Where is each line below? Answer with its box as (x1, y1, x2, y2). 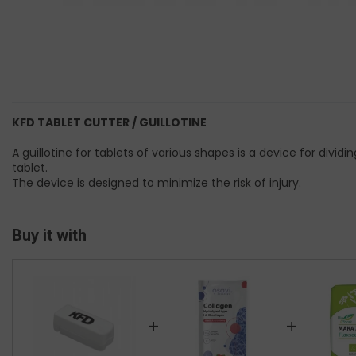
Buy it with (12, 226, 87, 246)
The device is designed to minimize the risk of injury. (12, 175, 301, 192)
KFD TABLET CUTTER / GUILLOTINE (12, 114, 207, 131)
